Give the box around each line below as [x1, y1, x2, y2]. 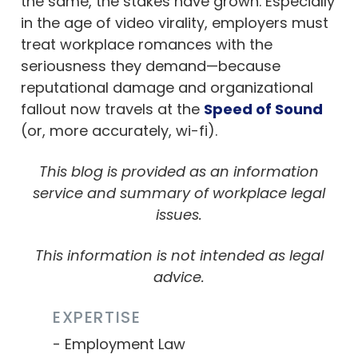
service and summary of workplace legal [33, 182, 325, 203]
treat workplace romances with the [21, 34, 272, 54]
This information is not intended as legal [34, 245, 324, 265]
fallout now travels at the [21, 98, 204, 119]
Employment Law [65, 333, 185, 354]
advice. [153, 266, 205, 287]
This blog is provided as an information [39, 161, 319, 181]
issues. [156, 204, 202, 225]
